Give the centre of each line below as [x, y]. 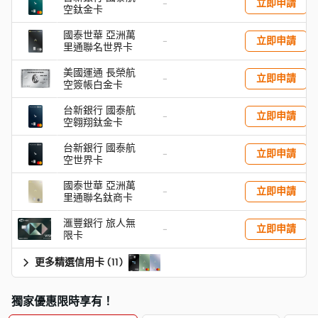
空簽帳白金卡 [93, 84]
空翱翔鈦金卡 [93, 122]
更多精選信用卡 [70, 262]
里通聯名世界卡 [98, 47]
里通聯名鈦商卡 [98, 197]
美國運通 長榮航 [99, 72]
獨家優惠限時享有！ [62, 301]
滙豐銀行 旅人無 [99, 223]
